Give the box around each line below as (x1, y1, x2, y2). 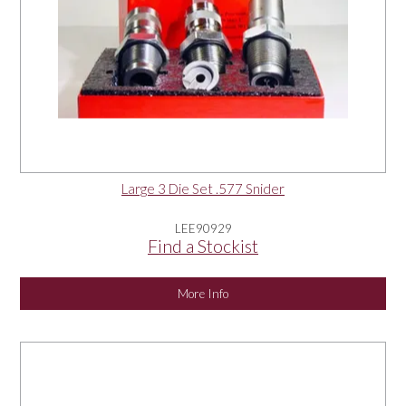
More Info (178, 286, 228, 302)
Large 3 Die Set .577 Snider (121, 180, 285, 198)
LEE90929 (174, 221, 232, 237)
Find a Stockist (148, 236, 258, 257)
